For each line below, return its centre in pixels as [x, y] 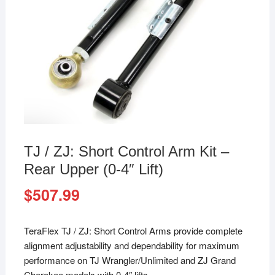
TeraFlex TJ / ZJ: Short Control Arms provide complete [133, 231]
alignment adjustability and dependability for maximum [131, 246]
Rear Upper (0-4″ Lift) [93, 169]
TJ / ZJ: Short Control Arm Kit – [126, 152]
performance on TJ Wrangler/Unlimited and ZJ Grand [130, 260]
